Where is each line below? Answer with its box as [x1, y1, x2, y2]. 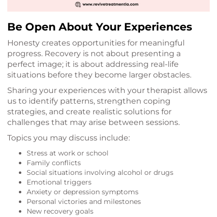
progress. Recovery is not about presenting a [7, 49, 181, 59]
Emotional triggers [27, 178, 92, 187]
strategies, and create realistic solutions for [7, 107, 171, 117]
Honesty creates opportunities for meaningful [7, 38, 185, 48]
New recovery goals [27, 207, 93, 216]
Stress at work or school [27, 149, 108, 158]
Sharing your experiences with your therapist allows [7, 86, 207, 95]
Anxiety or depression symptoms [27, 187, 139, 197]
